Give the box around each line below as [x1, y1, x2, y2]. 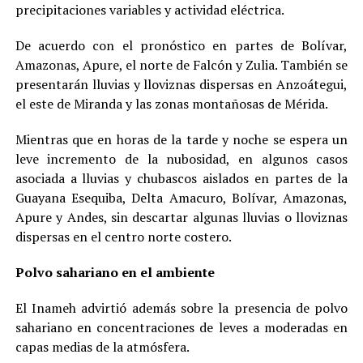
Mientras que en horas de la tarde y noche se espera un [15, 130, 348, 148]
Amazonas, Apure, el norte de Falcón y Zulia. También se [15, 55, 348, 74]
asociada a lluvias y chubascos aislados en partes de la [15, 169, 348, 187]
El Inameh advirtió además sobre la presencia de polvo [15, 298, 348, 317]
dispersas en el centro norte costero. [15, 227, 232, 246]
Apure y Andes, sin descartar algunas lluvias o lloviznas [15, 207, 348, 226]
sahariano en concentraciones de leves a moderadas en [15, 318, 348, 336]
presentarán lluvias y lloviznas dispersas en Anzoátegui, [15, 75, 348, 93]
